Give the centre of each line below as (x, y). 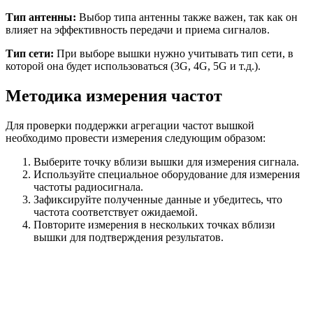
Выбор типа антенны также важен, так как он (187, 17)
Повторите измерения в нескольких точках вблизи (154, 224)
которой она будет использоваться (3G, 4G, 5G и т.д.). (133, 66)
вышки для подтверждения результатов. (129, 237)
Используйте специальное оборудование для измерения (167, 174)
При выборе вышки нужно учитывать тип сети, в (174, 53)
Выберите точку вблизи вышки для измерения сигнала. (166, 161)
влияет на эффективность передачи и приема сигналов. (138, 29)
